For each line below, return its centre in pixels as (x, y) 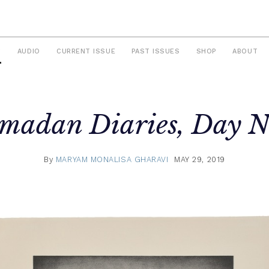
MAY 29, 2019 (200, 159)
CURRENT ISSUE (86, 52)
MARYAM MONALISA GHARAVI (112, 159)
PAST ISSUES (156, 52)
